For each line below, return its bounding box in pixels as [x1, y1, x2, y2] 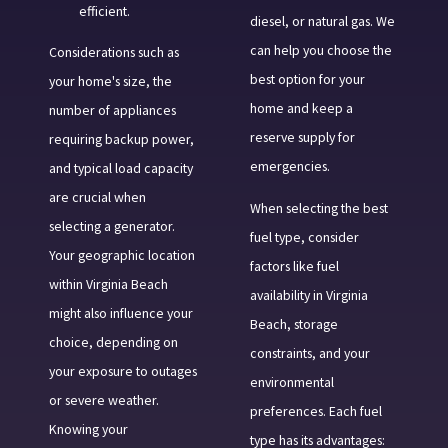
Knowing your [48, 420, 128, 439]
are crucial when [48, 188, 146, 207]
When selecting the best [249, 199, 388, 218]
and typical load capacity [48, 159, 193, 178]
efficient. [79, 2, 131, 21]
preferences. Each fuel [249, 402, 382, 421]
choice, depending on [48, 333, 178, 352]
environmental [249, 373, 334, 392]
